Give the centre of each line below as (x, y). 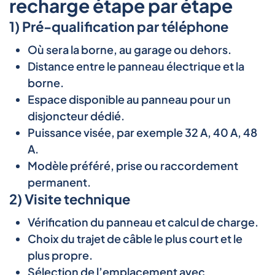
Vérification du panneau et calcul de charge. (143, 222)
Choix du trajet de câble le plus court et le (135, 238)
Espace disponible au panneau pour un (129, 99)
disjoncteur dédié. (76, 115)
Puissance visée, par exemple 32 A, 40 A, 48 (142, 132)
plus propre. (60, 255)
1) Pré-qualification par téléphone (119, 26)
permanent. (59, 182)
